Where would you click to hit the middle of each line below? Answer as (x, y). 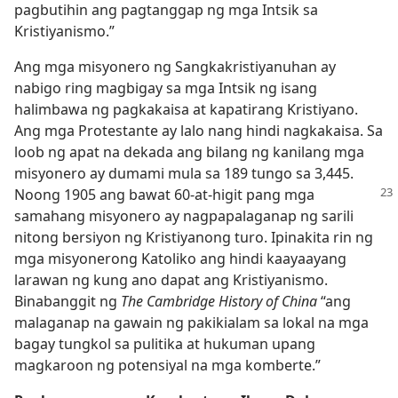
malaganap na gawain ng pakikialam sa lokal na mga (191, 322)
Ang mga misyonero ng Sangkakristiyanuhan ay (175, 67)
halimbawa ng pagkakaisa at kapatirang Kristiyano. (186, 109)
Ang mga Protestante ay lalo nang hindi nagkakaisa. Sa (199, 131)
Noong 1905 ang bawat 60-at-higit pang (147, 195)
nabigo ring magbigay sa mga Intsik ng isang (166, 88)
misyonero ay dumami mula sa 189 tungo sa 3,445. (184, 173)
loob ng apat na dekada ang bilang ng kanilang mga (189, 152)
